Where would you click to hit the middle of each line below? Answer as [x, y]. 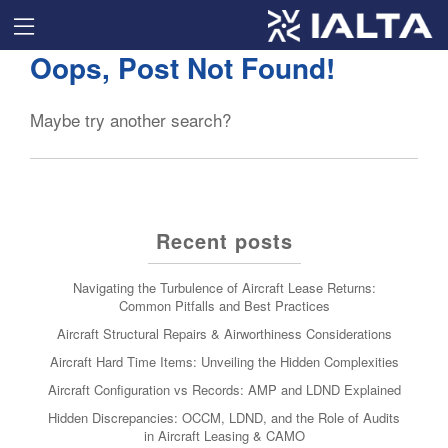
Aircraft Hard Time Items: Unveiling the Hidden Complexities [224, 361]
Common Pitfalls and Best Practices [224, 305]
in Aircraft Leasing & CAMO [224, 435]
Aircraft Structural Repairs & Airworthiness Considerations [224, 333]
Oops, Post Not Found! [182, 67]
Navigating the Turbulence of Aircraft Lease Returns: [224, 287]
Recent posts [224, 240]
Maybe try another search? [130, 119]
